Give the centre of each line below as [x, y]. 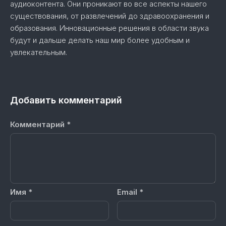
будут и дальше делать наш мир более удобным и [100, 40]
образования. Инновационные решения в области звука [109, 28]
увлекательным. [39, 52]
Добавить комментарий [66, 100]
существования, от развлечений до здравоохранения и [110, 16]
